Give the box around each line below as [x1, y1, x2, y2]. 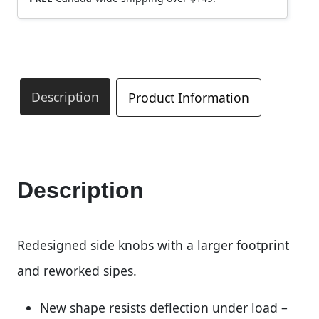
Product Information [128, 89, 249, 106]
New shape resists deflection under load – [40, 299, 288, 316]
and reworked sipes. [17, 262, 137, 279]
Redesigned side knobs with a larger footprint [17, 236, 289, 253]
